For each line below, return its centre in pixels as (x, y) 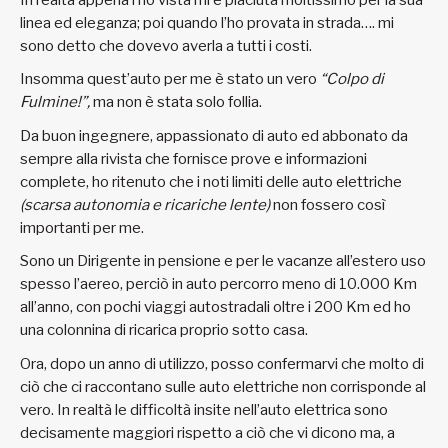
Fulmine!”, (55, 102)
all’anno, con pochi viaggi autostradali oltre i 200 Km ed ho (215, 307)
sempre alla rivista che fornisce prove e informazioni (193, 158)
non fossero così (327, 204)
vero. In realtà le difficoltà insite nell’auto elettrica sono (204, 409)
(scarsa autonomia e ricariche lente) (145, 204)
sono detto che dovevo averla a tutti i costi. (166, 45)
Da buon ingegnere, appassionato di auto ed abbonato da (214, 135)
